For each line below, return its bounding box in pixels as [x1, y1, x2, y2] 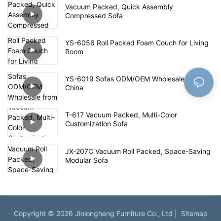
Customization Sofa [65, 119, 128, 128]
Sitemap [177, 209, 208, 218]
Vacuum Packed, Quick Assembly [65, 2, 173, 11]
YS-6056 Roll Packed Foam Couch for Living [65, 38, 209, 47]
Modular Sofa [65, 155, 108, 164]
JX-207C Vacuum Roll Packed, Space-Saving [65, 147, 211, 155]
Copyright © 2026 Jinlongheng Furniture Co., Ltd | [13, 209, 177, 218]
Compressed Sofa [65, 11, 123, 20]
